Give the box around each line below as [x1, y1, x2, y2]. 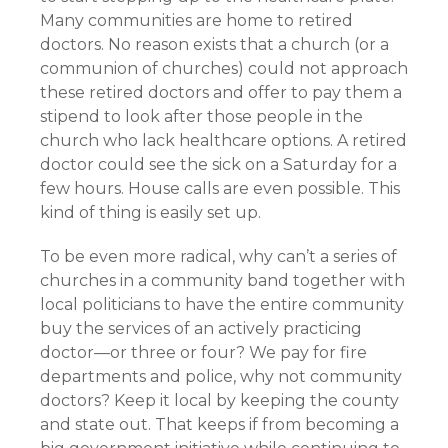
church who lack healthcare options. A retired [40, 131, 407, 150]
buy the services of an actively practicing [40, 319, 362, 338]
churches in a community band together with [40, 271, 405, 290]
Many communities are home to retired [40, 11, 353, 30]
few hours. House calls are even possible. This [40, 179, 400, 198]
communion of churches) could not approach [40, 59, 408, 78]
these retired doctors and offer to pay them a [40, 83, 402, 102]
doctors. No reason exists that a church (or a [40, 35, 389, 54]
